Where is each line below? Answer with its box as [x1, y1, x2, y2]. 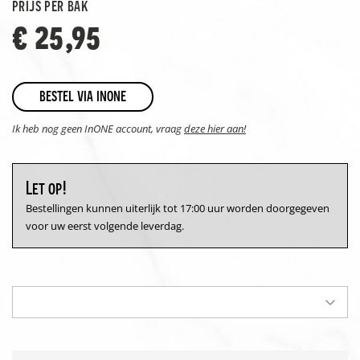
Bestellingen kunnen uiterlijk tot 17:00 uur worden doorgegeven [26, 200, 329, 215]
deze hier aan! [184, 121, 246, 136]
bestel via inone [39, 85, 126, 106]
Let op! [26, 176, 67, 198]
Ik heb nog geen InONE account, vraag [12, 121, 184, 136]
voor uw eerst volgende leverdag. [26, 218, 184, 233]
